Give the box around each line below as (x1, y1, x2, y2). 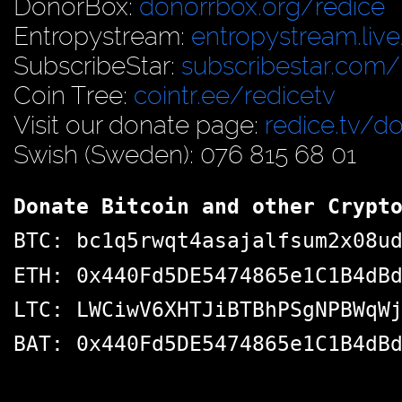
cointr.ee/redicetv (134, 80, 336, 110)
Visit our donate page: (13, 109, 265, 140)
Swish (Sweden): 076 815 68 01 (13, 139, 356, 170)
